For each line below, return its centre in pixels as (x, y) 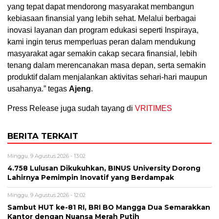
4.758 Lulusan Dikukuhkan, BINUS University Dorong (104, 168)
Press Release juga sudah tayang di (71, 108)
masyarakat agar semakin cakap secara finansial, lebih (102, 53)
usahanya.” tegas (38, 88)
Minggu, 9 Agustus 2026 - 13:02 (46, 156)
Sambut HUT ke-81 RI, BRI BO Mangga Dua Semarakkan (109, 207)
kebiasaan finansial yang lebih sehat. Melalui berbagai (102, 18)
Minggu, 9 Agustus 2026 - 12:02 (46, 195)
